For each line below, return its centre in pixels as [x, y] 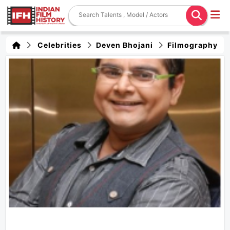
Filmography [191, 45]
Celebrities [57, 45]
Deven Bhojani [123, 45]
